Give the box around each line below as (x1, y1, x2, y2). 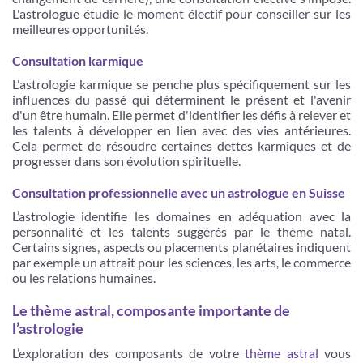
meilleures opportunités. (12, 20, 151, 36)
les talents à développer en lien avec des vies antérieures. (12, 122, 351, 138)
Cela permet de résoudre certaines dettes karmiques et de (12, 137, 351, 153)
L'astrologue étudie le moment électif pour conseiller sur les (12, 5, 351, 21)
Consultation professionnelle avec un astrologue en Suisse (12, 184, 345, 200)
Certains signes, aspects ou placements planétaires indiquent (12, 238, 351, 254)
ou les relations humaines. (12, 269, 158, 285)
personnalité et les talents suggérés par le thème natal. (12, 223, 351, 239)
